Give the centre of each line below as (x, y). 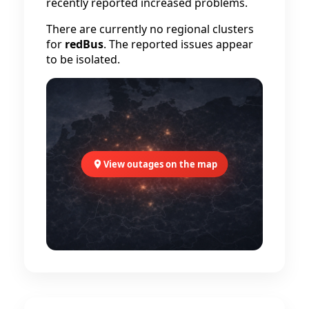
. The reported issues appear (178, 44)
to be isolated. (83, 60)
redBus (84, 44)
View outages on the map (160, 165)
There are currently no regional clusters (150, 29)
